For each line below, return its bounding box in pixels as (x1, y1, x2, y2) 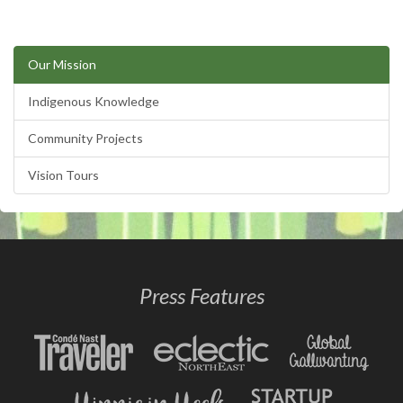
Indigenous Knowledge (28, 94, 159, 109)
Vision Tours (28, 167, 99, 183)
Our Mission (28, 57, 96, 72)
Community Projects (28, 130, 143, 146)
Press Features (139, 282, 264, 309)
